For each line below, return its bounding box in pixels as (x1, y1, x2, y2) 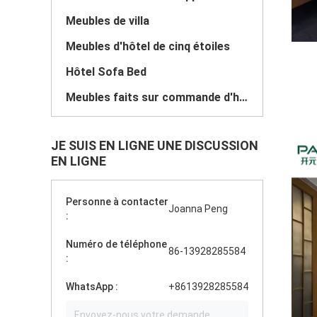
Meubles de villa (66, 14, 149, 28)
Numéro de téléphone (66, 238, 167, 250)
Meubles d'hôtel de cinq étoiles (66, 40, 230, 53)
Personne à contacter (66, 196, 168, 207)
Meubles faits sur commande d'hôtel (239, 91, 248, 104)
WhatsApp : (66, 281, 118, 292)
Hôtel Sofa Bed (66, 65, 146, 79)
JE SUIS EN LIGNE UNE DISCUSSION (51, 138, 258, 153)
